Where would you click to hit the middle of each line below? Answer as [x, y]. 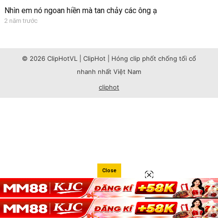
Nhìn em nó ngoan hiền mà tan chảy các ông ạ [81, 11]
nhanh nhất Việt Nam [109, 72]
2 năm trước [21, 21]
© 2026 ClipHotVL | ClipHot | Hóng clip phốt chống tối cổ [109, 59]
